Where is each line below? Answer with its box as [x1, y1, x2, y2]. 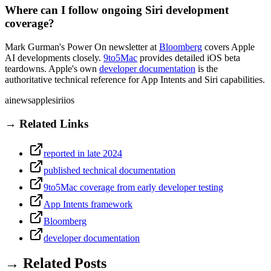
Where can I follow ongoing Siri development [5, 4, 229, 17]
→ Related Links [5, 117, 88, 130]
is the [195, 64, 218, 74]
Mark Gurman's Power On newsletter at [5, 42, 159, 53]
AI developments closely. [5, 53, 103, 64]
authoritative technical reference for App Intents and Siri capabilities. [5, 74, 265, 85]
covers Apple [202, 42, 255, 53]
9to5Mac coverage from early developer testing [44, 181, 223, 192]
